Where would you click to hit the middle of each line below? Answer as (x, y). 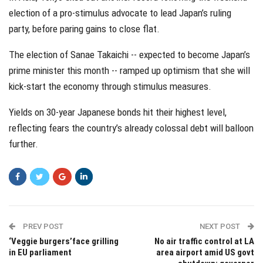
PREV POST (42, 226)
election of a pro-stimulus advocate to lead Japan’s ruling (120, 13)
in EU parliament (40, 252)
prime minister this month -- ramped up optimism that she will (129, 70)
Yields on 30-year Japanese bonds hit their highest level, (118, 112)
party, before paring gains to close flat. (84, 28)
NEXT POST (221, 226)
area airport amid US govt (205, 252)
